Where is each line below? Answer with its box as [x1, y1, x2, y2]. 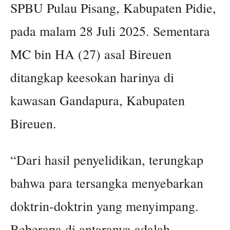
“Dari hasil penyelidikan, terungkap [10, 151, 203, 169]
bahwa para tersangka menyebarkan [10, 174, 203, 192]
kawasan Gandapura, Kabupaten [10, 91, 185, 109]
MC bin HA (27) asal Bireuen [10, 45, 171, 63]
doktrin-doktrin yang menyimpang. [10, 197, 199, 215]
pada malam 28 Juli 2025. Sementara [10, 22, 210, 40]
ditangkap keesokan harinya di [10, 68, 174, 86]
